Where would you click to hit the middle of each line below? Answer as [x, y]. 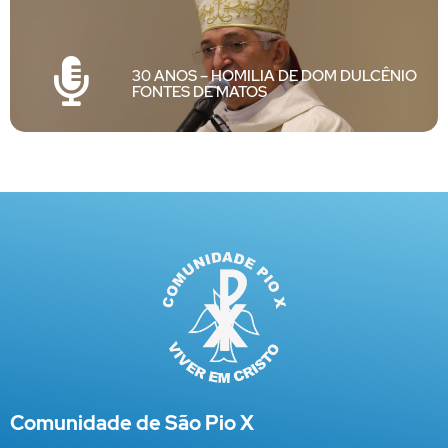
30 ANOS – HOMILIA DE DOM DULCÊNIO [274, 76]
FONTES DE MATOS [199, 92]
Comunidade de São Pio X [132, 423]
